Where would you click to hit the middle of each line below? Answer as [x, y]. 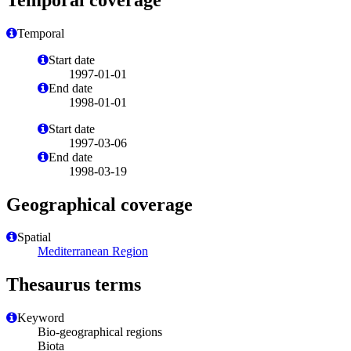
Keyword [41, 318]
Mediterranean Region [93, 251]
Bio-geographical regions [100, 332]
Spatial [34, 237]
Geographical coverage [100, 204]
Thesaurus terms [74, 285]
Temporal [41, 33]
